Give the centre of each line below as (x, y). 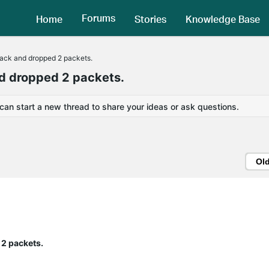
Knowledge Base (223, 19)
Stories (150, 19)
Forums (98, 18)
